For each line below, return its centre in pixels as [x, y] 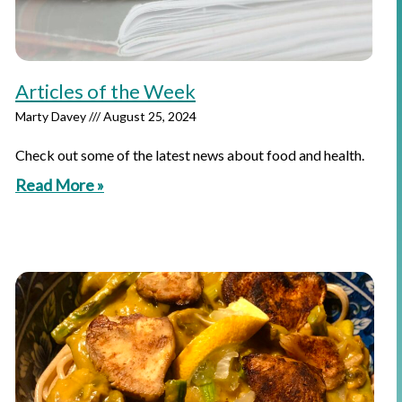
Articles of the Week [105, 91]
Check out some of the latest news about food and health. [190, 155]
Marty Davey [52, 116]
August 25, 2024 [149, 116]
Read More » [60, 185]
